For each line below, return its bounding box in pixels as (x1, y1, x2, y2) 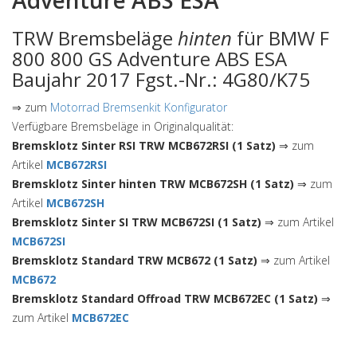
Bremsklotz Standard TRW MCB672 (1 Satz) (12, 253, 257, 268)
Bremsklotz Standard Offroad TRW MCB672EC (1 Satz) (12, 291, 318, 306)
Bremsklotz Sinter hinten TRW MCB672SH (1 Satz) (12, 176, 294, 191)
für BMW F (232, 25, 329, 51)
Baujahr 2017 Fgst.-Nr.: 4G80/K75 (12, 66, 310, 92)
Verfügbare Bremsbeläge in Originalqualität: (12, 119, 233, 134)
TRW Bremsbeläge (12, 25, 178, 51)
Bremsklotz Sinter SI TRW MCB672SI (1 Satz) (12, 214, 261, 229)
